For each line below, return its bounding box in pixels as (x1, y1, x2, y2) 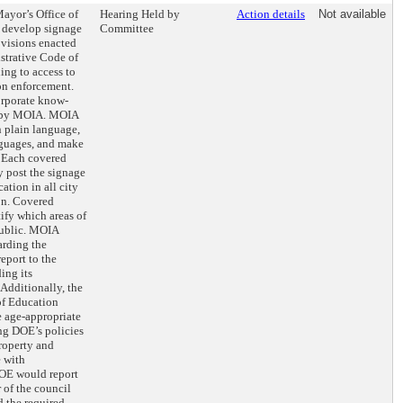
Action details (237, 7, 305, 21)
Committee (100, 22, 154, 35)
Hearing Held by (100, 7, 180, 21)
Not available (318, 7, 386, 21)
